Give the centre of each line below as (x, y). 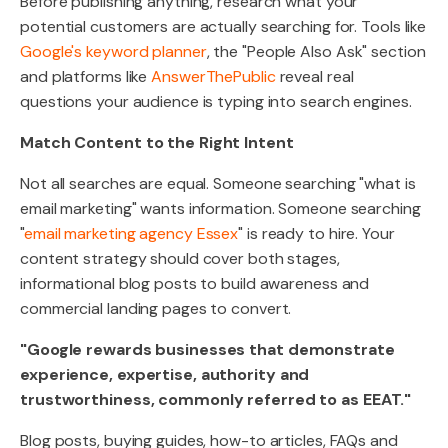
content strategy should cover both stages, (180, 258)
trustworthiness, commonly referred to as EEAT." (216, 399)
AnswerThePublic (213, 76)
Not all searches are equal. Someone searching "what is (218, 183)
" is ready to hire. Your (316, 233)
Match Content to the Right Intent (157, 142)
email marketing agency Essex (131, 233)
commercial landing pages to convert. (156, 308)
